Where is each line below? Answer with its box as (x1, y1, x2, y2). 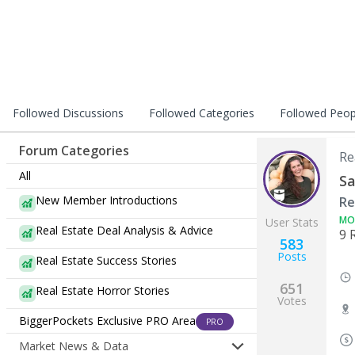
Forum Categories (19, 142, 129, 159)
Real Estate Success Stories (36, 253, 177, 268)
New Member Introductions (36, 193, 177, 208)
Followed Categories (149, 105, 254, 120)
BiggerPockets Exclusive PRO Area (19, 313, 196, 328)
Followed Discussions (13, 105, 124, 120)
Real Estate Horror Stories (36, 283, 170, 298)
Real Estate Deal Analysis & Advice (36, 223, 213, 238)
